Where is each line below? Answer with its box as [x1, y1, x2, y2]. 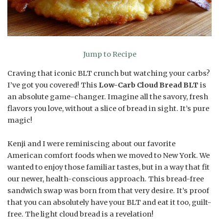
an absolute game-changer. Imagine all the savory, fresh [7, 92, 208, 101]
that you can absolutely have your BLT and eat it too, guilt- [7, 197, 211, 207]
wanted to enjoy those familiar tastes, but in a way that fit [7, 162, 210, 172]
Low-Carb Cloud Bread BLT [99, 80, 198, 89]
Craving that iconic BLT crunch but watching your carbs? [7, 68, 210, 78]
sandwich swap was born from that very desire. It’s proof [7, 186, 209, 195]
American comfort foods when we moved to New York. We [7, 151, 210, 160]
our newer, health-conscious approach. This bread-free [7, 174, 204, 183]
